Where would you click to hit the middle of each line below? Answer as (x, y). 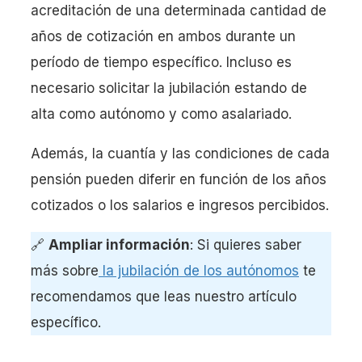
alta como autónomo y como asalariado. (161, 114)
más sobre (65, 271)
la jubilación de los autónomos (199, 271)
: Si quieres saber (246, 245)
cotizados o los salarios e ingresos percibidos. (180, 206)
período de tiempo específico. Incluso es (161, 63)
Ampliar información (119, 245)
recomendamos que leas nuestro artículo (164, 297)
